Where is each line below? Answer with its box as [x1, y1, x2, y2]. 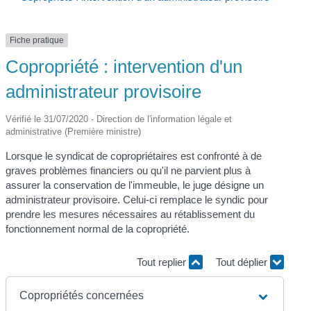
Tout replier [136, 255, 189, 268]
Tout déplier [215, 255, 270, 268]
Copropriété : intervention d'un [6, 56, 243, 78]
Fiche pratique [10, 35, 65, 46]
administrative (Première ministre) [6, 126, 142, 137]
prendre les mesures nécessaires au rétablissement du [6, 208, 255, 221]
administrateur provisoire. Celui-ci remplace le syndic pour [6, 194, 269, 206]
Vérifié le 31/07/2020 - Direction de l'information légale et [6, 114, 233, 125]
